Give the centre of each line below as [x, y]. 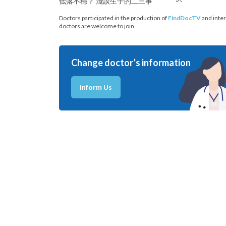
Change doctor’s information [131, 63]
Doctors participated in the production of [114, 18]
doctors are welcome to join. [97, 26]
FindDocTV [184, 18]
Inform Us [96, 87]
